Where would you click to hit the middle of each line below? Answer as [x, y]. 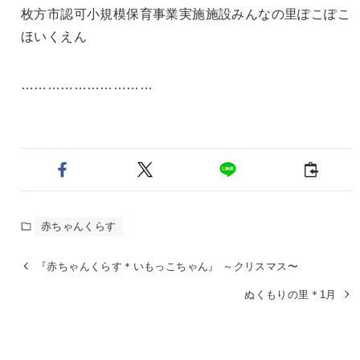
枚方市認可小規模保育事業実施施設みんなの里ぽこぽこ [185, 14]
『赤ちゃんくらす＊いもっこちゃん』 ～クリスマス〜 [168, 266]
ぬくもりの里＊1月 [290, 294]
